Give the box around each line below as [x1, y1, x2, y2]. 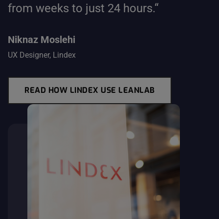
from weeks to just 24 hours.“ [8, 1, 158, 15]
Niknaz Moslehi [8, 33, 75, 45]
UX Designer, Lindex [8, 50, 76, 60]
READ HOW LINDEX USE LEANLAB [24, 85, 155, 95]
